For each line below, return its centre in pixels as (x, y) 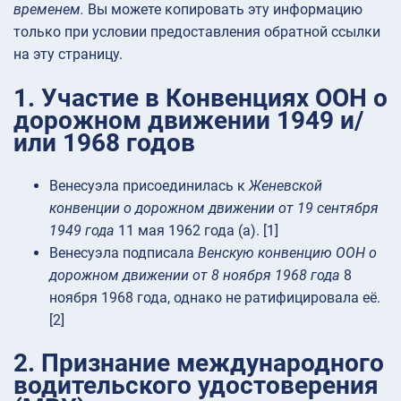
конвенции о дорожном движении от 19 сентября (214, 208)
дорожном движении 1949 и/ (188, 120)
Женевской (286, 185)
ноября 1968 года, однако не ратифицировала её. (215, 297)
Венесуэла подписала (124, 252)
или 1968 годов (104, 142)
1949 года (82, 230)
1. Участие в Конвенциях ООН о (200, 98)
